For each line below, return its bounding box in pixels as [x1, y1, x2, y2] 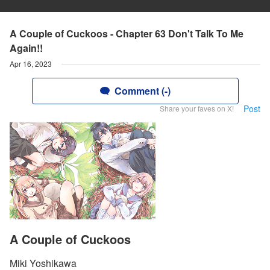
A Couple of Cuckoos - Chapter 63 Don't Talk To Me [10, 27, 243, 40]
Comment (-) [114, 84, 171, 98]
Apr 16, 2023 [10, 58, 52, 69]
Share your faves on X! [160, 103, 234, 113]
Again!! [10, 41, 43, 55]
